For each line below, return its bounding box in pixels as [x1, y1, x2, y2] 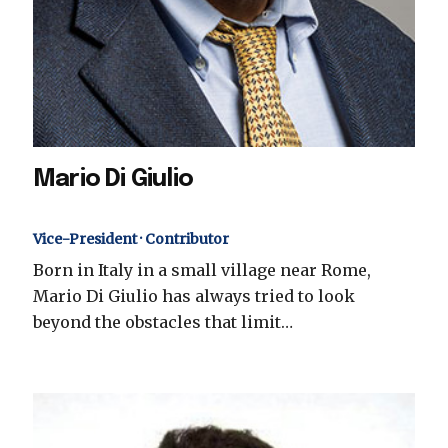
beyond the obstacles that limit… [33, 311, 293, 332]
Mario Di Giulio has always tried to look [33, 285, 355, 306]
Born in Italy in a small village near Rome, [33, 259, 371, 280]
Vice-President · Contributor [33, 229, 229, 248]
